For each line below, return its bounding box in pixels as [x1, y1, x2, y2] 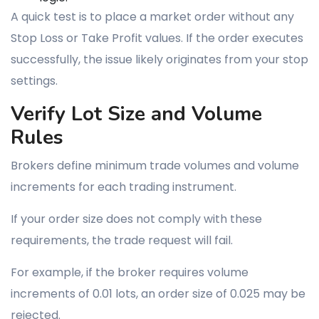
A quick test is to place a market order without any [11, 9, 294, 25]
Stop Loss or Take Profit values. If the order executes [11, 30, 303, 46]
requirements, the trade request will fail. [11, 232, 233, 249]
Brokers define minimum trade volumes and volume [11, 157, 299, 174]
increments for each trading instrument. [11, 179, 236, 195]
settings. [11, 73, 58, 89]
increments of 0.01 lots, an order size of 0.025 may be [11, 286, 305, 302]
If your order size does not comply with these [11, 211, 262, 227]
